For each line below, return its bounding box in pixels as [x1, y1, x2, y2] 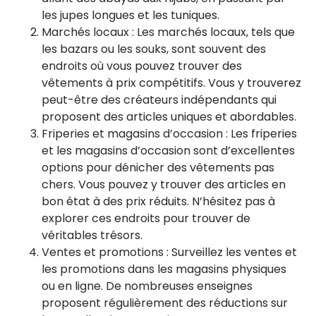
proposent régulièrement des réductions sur [42, 295, 288, 311]
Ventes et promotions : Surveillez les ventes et [42, 244, 297, 260]
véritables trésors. [42, 227, 142, 243]
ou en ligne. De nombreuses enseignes [42, 278, 253, 294]
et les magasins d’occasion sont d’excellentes [42, 142, 295, 159]
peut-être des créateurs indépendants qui [42, 92, 276, 108]
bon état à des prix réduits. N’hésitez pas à [42, 193, 275, 209]
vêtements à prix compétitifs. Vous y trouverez [42, 75, 301, 91]
